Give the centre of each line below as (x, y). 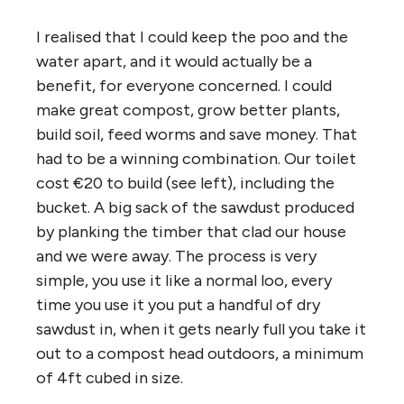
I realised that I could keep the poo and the (192, 37)
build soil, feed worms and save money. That (197, 135)
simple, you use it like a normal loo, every (184, 281)
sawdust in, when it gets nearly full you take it (201, 330)
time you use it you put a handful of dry (178, 305)
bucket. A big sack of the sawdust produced (195, 208)
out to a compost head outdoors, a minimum (200, 354)
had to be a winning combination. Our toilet (196, 159)
